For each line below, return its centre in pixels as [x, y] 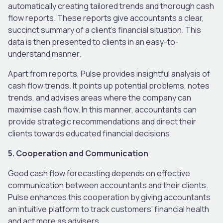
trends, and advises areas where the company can [100, 97]
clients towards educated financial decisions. [91, 133]
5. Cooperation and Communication [78, 153]
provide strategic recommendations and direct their [102, 121]
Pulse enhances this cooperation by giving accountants [109, 197]
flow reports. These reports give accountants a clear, [106, 18]
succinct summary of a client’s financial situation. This [105, 30]
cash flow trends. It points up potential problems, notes [109, 85]
